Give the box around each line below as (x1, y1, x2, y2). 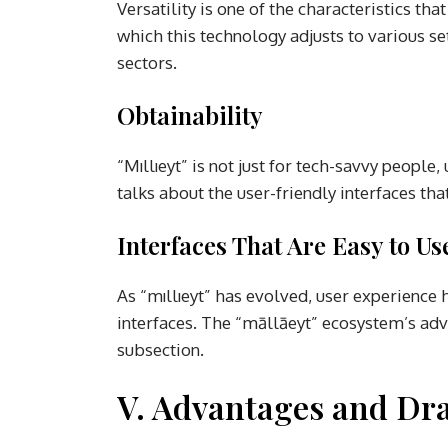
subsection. (117, 338, 204, 360)
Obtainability (117, 98, 263, 131)
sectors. (117, 51, 177, 73)
